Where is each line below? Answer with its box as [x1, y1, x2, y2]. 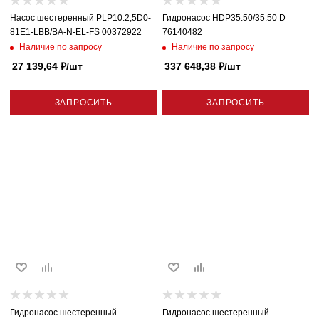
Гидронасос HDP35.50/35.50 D [162, 13, 286, 23]
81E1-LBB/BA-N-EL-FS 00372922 [10, 27, 142, 37]
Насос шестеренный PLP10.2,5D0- [10, 13, 151, 23]
